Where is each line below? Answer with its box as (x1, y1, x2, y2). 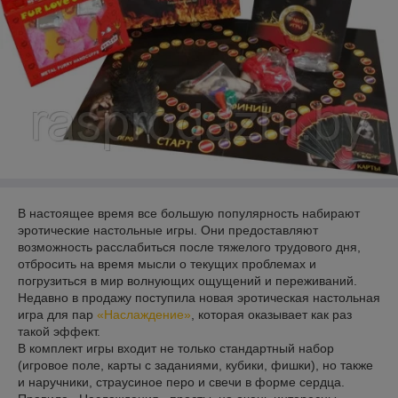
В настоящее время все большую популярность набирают (18, 206, 360, 220)
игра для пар (18, 307, 97, 322)
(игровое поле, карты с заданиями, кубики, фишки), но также (18, 358, 373, 372)
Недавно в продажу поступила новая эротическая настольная (18, 291, 380, 305)
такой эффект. (18, 324, 100, 338)
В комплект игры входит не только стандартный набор (18, 341, 334, 355)
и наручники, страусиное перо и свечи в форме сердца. (18, 375, 345, 389)
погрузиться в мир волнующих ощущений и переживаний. (18, 274, 357, 288)
